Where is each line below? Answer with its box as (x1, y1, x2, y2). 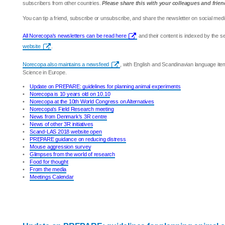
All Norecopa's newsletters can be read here (23, 33, 127, 39)
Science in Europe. (23, 69, 67, 75)
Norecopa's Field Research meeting (30, 106, 114, 112)
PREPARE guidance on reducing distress (30, 136, 126, 142)
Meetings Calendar (30, 174, 74, 180)
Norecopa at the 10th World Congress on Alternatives (30, 98, 154, 104)
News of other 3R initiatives (30, 121, 93, 127)
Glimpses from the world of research (30, 151, 115, 157)
